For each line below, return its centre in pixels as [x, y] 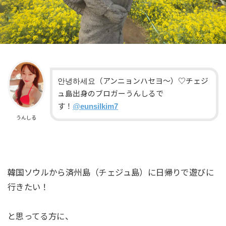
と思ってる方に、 [40, 216]
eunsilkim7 [99, 107]
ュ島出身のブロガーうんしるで [110, 94]
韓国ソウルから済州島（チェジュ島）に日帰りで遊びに [111, 173]
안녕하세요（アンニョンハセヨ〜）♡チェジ [133, 81]
